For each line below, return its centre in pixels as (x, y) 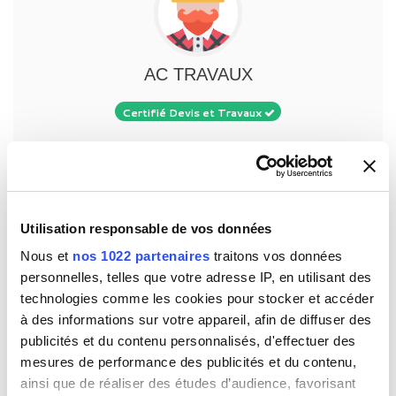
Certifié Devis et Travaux (193, 112)
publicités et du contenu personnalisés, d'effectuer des (188, 341)
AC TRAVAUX (198, 74)
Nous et (46, 256)
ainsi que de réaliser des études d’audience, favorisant (188, 383)
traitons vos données (276, 256)
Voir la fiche (198, 207)
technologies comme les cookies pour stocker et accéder (197, 298)
